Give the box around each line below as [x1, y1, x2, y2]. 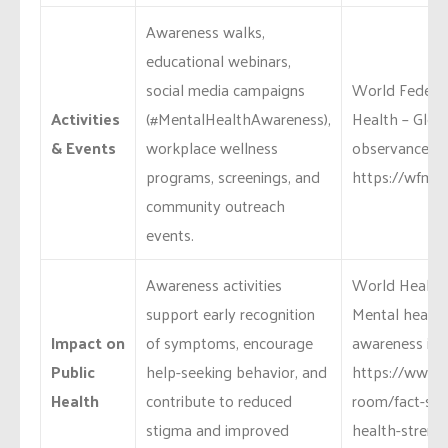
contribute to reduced [146, 386, 292, 416]
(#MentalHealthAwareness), [146, 104, 331, 134]
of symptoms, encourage [146, 328, 313, 358]
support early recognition [146, 299, 315, 329]
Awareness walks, [146, 17, 265, 47]
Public [51, 357, 95, 387]
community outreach [146, 191, 285, 221]
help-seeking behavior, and [146, 357, 327, 387]
